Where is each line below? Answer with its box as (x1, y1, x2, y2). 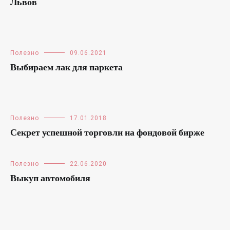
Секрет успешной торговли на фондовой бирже (10, 133, 204, 149)
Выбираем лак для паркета (10, 60, 123, 76)
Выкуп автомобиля (10, 179, 90, 195)
